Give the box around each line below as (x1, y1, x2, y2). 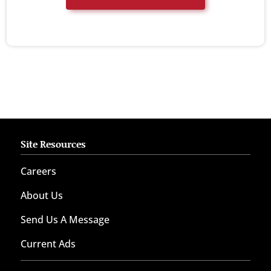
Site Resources (20, 137, 86, 151)
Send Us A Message (20, 213, 109, 227)
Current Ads (20, 237, 76, 251)
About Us (20, 189, 63, 203)
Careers (20, 165, 56, 178)
